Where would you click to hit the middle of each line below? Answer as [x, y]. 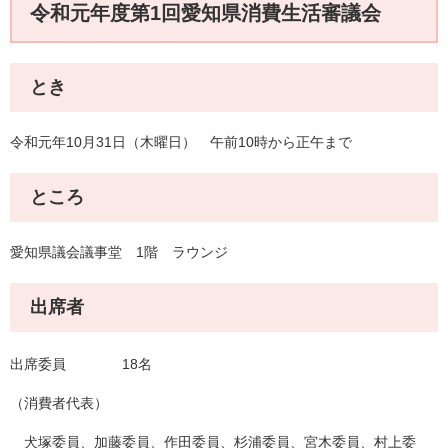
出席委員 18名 [81, 364]
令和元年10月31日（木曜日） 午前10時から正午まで [181, 142]
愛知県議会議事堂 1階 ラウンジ [119, 252]
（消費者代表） [59, 403]
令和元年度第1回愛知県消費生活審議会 [205, 13]
